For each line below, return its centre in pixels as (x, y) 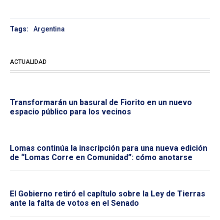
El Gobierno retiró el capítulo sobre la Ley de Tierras (108, 194)
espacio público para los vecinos (70, 112)
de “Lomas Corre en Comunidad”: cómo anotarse (101, 158)
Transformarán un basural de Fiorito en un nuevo (101, 103)
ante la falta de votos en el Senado (74, 203)
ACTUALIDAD (28, 62)
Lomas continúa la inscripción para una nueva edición (109, 148)
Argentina (49, 29)
